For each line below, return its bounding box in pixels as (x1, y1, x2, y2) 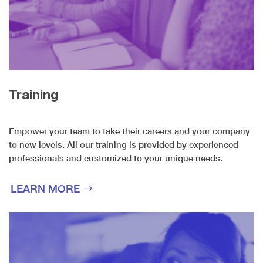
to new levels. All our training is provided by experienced (9, 139, 238, 150)
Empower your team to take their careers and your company (9, 125, 250, 136)
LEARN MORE (11, 181, 80, 195)
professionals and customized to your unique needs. (9, 152, 222, 163)
